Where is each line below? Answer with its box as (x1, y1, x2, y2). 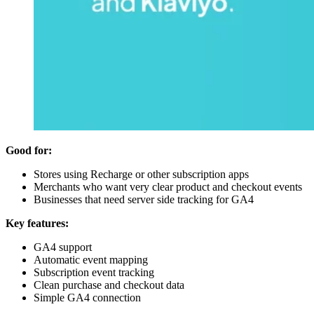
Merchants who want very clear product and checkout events (34, 181, 302, 193)
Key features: (6, 217, 69, 230)
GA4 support (34, 241, 92, 254)
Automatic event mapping (34, 254, 148, 266)
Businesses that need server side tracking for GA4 (34, 193, 254, 206)
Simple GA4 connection (34, 292, 141, 304)
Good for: (6, 144, 52, 157)
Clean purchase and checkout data (34, 279, 184, 292)
